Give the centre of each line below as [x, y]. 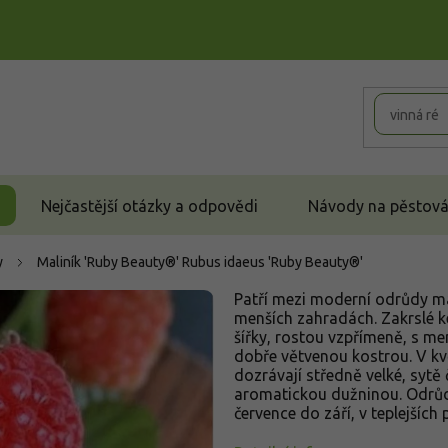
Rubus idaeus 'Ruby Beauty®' [272, 262]
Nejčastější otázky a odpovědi [149, 205]
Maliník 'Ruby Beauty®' [109, 262]
